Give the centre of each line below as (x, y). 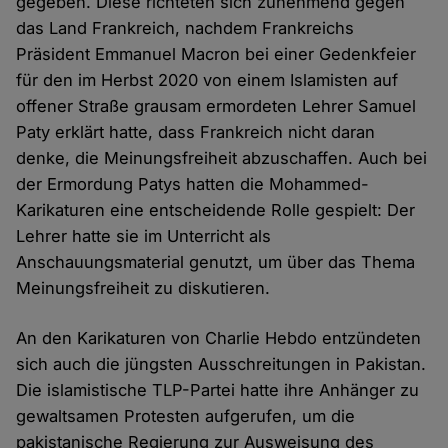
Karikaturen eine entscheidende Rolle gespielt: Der (216, 210)
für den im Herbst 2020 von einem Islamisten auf (207, 80)
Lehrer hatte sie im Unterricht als (144, 236)
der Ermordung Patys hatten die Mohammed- (193, 184)
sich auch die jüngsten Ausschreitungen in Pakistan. (221, 364)
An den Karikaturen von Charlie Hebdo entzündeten (219, 338)
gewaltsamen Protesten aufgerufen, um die (186, 416)
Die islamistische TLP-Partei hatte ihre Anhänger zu (218, 390)
